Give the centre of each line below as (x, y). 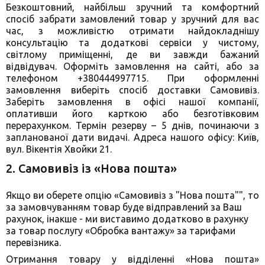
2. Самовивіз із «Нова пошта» (91, 168)
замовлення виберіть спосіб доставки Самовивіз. (132, 90)
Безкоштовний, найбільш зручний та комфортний (132, 7)
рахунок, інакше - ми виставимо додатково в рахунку (127, 219)
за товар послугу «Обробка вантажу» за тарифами (121, 231)
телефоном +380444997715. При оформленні (132, 78)
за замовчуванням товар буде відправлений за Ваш (124, 207)
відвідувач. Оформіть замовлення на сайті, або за (132, 66)
